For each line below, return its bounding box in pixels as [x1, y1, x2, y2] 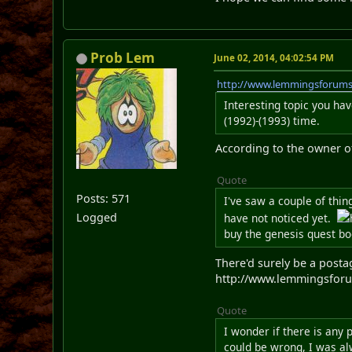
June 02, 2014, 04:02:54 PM [214, 51, 335, 64]
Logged [76, 209, 118, 225]
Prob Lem [90, 48, 156, 67]
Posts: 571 [76, 190, 131, 206]
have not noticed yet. [224, 210, 338, 225]
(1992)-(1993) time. [224, 112, 321, 128]
